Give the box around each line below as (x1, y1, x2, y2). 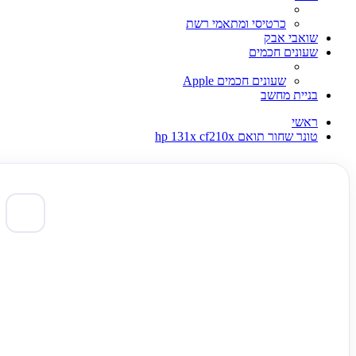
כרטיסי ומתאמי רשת (186, 17, 286, 30)
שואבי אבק (264, 31, 318, 44)
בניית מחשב (261, 88, 318, 102)
